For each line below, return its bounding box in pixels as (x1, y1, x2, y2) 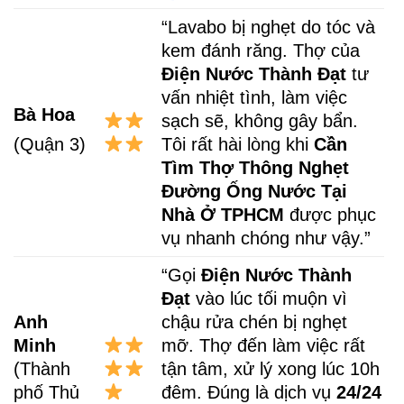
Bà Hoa (14, 104, 75, 124)
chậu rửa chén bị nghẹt (161, 311, 348, 332)
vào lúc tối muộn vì (190, 288, 348, 308)
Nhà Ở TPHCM (161, 204, 285, 225)
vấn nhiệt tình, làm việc (161, 87, 348, 107)
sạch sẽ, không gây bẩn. (161, 110, 359, 131)
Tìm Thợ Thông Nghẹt (161, 157, 350, 178)
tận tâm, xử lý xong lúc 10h (161, 358, 381, 379)
